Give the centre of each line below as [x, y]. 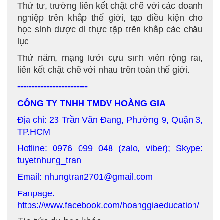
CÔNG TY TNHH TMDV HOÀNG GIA [91, 103]
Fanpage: [36, 193]
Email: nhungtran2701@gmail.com [85, 177]
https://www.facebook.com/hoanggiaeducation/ [108, 205]
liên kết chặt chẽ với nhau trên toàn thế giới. [103, 70]
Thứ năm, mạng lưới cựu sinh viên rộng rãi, [110, 58]
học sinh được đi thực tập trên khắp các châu [110, 29]
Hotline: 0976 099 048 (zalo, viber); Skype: [110, 148]
